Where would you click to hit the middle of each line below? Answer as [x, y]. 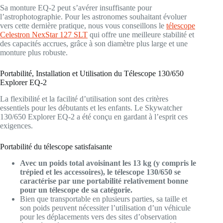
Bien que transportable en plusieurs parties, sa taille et [104, 199]
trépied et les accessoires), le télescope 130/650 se [100, 172]
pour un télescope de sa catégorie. [76, 190]
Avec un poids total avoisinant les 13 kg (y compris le [108, 163]
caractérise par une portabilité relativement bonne [104, 181]
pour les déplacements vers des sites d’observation [98, 217]
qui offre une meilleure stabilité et [141, 35]
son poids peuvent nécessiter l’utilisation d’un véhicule [105, 208]
